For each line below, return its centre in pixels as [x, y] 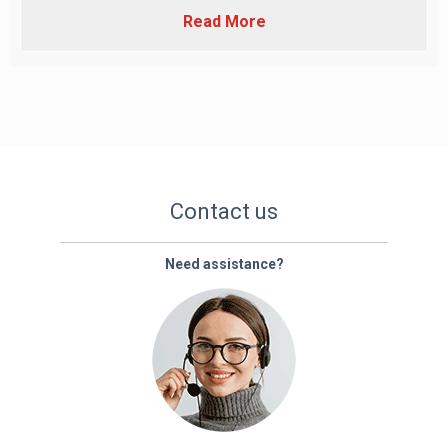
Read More [224, 21]
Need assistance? [224, 264]
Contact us [224, 211]
